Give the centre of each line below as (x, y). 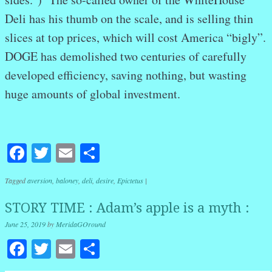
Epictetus (130, 180)
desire (105, 180)
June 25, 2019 (25, 224)
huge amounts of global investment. (93, 93)
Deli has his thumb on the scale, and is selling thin (129, 18)
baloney (67, 180)
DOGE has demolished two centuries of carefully (126, 56)
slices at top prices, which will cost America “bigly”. (135, 37)
